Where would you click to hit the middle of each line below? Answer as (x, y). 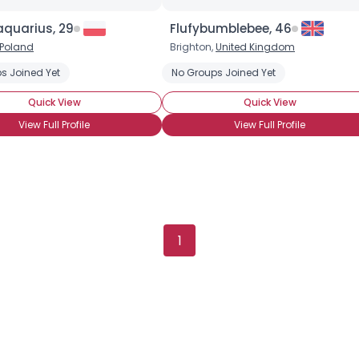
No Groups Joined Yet (224, 73)
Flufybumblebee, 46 (231, 28)
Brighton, (193, 47)
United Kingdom (255, 47)
